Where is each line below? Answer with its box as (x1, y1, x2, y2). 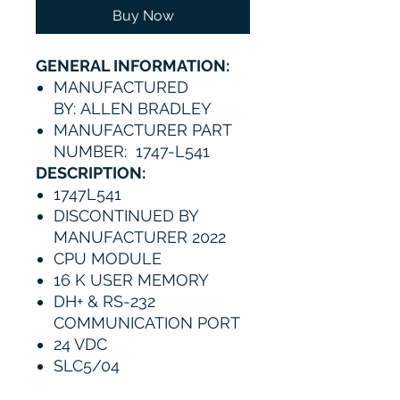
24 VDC (54, 335, 107, 354)
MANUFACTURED (54, 78, 188, 96)
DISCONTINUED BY (54, 206, 198, 225)
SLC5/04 (54, 356, 120, 375)
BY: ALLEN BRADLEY (54, 99, 212, 118)
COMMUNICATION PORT (54, 313, 240, 332)
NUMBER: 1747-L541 (54, 142, 210, 161)
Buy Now (112, 7, 174, 24)
